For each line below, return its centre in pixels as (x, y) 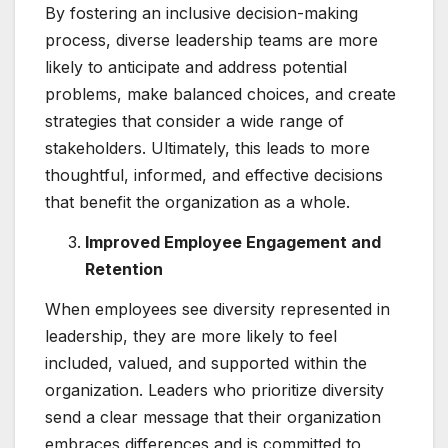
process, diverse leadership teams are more (211, 39)
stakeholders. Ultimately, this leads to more (207, 147)
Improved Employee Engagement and (233, 241)
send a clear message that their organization (213, 416)
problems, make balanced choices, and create (220, 93)
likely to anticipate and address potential (196, 66)
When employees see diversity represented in (217, 308)
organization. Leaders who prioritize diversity (214, 389)
